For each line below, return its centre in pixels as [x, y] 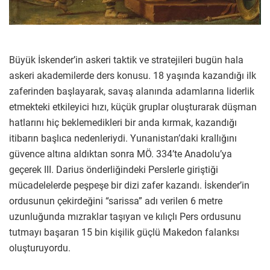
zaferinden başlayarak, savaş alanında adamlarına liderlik [132, 92]
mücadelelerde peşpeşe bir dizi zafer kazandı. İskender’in [129, 186]
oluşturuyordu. [40, 248]
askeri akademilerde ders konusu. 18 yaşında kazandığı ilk [133, 76]
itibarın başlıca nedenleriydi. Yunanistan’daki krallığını [123, 139]
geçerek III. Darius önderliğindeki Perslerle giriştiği [114, 170]
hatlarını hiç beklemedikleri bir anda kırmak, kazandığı [123, 123]
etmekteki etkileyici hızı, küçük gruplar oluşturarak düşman [133, 107]
